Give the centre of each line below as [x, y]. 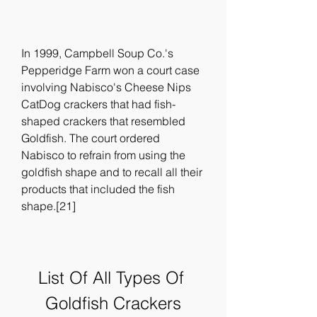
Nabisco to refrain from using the [103, 155]
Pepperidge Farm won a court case [110, 70]
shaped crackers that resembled [103, 121]
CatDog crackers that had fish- [98, 104]
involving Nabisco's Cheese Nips [106, 87]
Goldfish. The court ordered [91, 138]
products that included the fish [98, 189]
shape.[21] [48, 206]
